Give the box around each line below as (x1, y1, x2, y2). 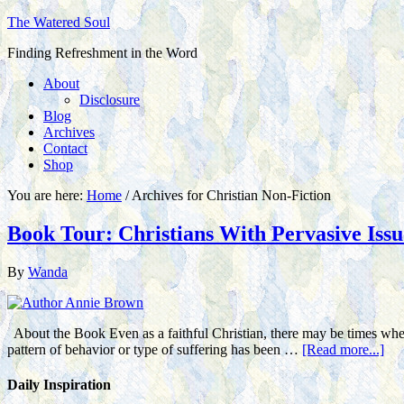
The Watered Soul (7, 14, 110, 30)
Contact (43, 141, 87, 156)
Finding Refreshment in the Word (7, 45, 197, 60)
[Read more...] (302, 341, 384, 357)
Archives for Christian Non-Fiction (129, 188, 331, 203)
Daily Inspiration (7, 377, 111, 393)
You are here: (7, 188, 87, 203)
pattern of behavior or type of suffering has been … (7, 341, 302, 357)
